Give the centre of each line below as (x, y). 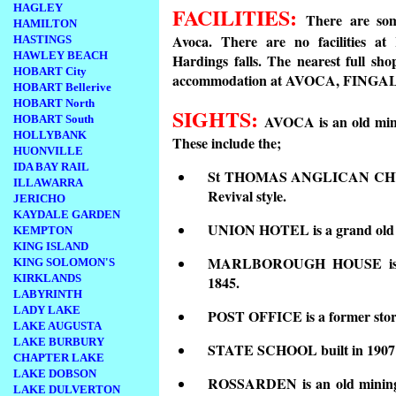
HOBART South (53, 119)
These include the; (227, 143)
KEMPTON (43, 230)
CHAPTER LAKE (59, 358)
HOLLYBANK (50, 135)
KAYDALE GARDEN (67, 214)
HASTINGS (42, 39)
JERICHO (39, 198)
